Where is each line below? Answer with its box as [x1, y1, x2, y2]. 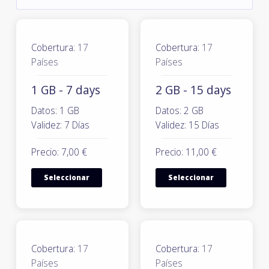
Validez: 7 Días [31, 118, 89, 131]
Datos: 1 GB [31, 104, 79, 117]
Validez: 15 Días [156, 118, 219, 131]
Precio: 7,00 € [31, 145, 87, 159]
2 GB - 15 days [156, 82, 231, 98]
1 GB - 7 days [31, 82, 100, 98]
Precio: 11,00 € [156, 145, 217, 159]
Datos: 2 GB [156, 104, 204, 117]
